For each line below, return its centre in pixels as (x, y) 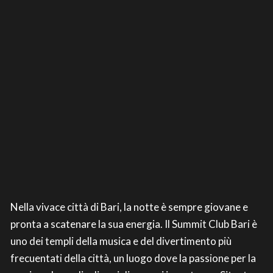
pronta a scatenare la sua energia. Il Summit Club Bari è (134, 224)
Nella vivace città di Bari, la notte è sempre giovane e (129, 207)
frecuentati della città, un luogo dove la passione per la (133, 258)
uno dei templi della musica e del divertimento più (121, 241)
